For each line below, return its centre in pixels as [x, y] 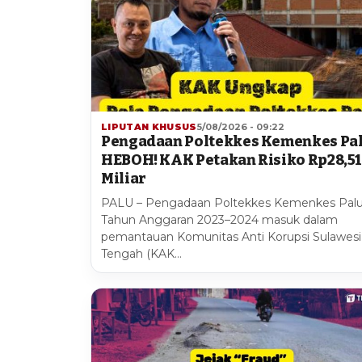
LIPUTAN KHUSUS [149, 127]
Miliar [124, 179]
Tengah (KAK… [141, 254]
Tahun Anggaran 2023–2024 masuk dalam [219, 220]
